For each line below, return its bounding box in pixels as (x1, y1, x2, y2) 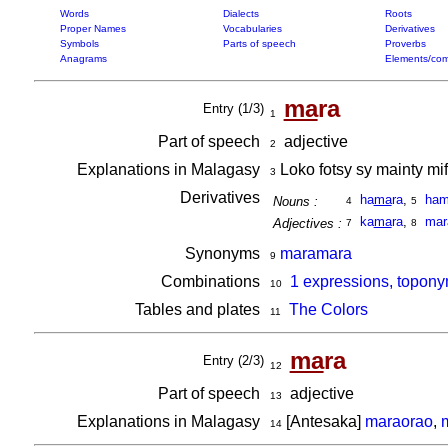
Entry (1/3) (202, 101, 264, 116)
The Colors (288, 301, 368, 318)
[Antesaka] (281, 413, 365, 430)
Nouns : (272, 194, 318, 209)
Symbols (59, 38, 99, 49)
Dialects (222, 8, 259, 19)
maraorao (364, 413, 433, 430)
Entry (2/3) (202, 353, 264, 368)
